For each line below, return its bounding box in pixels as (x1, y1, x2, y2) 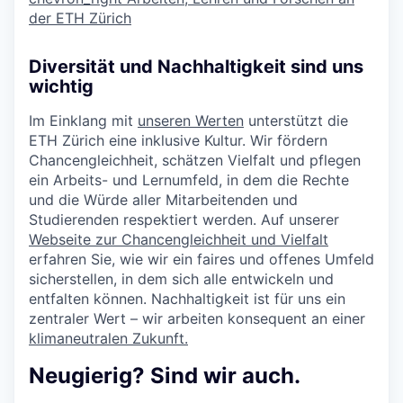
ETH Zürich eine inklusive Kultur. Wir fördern (29, 131, 327, 150)
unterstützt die (244, 112, 348, 130)
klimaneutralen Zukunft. (29, 329, 188, 348)
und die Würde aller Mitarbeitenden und (29, 191, 298, 210)
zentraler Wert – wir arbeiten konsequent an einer (29, 309, 365, 328)
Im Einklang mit (29, 112, 138, 130)
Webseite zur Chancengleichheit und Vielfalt (29, 230, 328, 249)
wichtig (29, 76, 94, 98)
